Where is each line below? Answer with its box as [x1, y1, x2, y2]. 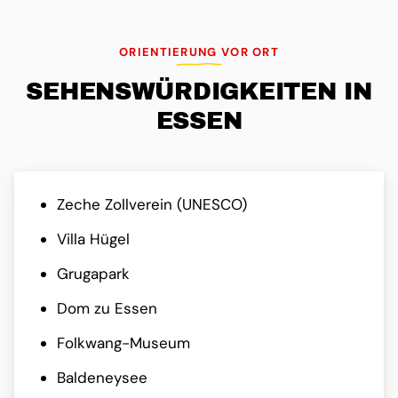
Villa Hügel [57, 229, 130, 250]
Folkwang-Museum [57, 333, 190, 354]
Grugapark [57, 264, 130, 284]
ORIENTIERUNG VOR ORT [119, 44, 279, 60]
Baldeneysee [57, 368, 147, 388]
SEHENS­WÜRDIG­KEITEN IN [26, 78, 372, 106]
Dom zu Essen [57, 298, 157, 319]
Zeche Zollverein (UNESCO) [57, 195, 247, 215]
